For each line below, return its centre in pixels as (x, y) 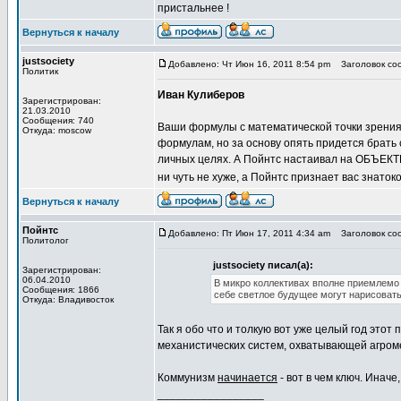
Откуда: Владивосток (68, 299)
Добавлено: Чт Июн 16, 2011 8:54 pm (249, 64)
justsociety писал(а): (263, 265)
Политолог (46, 240)
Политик (40, 71)
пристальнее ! (193, 8)
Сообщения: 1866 (61, 290)
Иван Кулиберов (201, 95)
